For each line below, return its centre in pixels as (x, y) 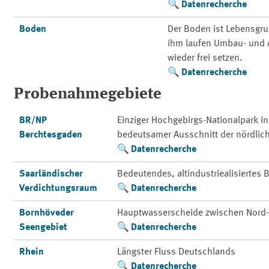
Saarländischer (51, 174)
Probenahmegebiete (87, 94)
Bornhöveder (47, 213)
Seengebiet (44, 228)
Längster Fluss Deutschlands (177, 252)
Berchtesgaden (51, 135)
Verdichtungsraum (59, 189)
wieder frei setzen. (205, 58)
